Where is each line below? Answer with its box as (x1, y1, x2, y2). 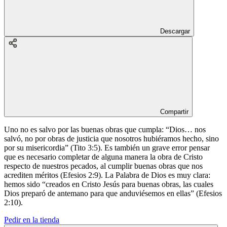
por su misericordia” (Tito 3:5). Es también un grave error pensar (4, 143, 210, 152)
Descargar (160, 27, 190, 35)
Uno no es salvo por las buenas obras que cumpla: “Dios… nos (4, 125, 206, 134)
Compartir (160, 107, 188, 116)
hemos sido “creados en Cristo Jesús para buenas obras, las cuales (4, 179, 213, 188)
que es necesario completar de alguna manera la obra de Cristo (4, 152, 203, 161)
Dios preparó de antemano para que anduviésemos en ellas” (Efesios (4, 188, 222, 198)
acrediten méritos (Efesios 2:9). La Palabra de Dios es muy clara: (4, 170, 210, 179)
